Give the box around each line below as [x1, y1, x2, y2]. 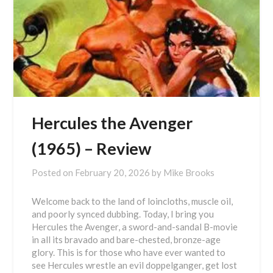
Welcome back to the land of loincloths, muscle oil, [32, 196, 233, 207]
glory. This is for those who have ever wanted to [32, 247, 226, 258]
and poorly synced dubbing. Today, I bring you [32, 208, 214, 219]
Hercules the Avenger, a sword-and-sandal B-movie [32, 221, 238, 232]
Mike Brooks [163, 167, 215, 178]
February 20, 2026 [75, 167, 151, 178]
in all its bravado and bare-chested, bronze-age [32, 234, 221, 245]
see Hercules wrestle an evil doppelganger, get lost [32, 260, 238, 271]
